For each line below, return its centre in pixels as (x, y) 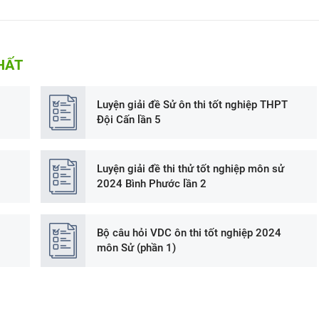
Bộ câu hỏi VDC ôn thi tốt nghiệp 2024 (189, 232)
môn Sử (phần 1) (137, 247)
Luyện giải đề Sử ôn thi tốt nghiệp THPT (193, 105)
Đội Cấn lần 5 (129, 120)
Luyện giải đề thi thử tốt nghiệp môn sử (191, 168)
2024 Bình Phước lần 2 (152, 183)
